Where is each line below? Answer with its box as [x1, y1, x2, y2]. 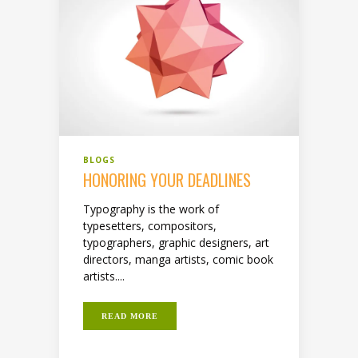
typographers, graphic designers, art [83, 234, 269, 250]
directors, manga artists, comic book [83, 251, 273, 267]
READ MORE [101, 311, 158, 320]
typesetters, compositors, [83, 217, 217, 233]
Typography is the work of [83, 201, 219, 217]
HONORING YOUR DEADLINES [83, 167, 251, 192]
